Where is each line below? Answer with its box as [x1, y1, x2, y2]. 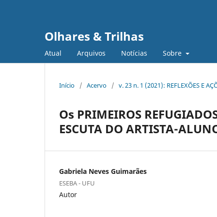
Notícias [121, 48, 147, 58]
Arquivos [77, 48, 106, 58]
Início [59, 80, 75, 90]
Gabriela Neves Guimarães [59, 166, 147, 176]
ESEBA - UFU [59, 178, 95, 187]
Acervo [87, 80, 107, 90]
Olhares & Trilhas [45, 28, 144, 44]
